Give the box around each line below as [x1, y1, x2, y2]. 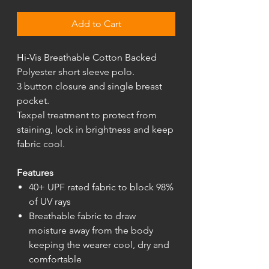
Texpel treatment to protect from [17, 109, 157, 121]
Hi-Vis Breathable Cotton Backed [17, 52, 157, 64]
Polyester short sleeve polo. [17, 66, 134, 78]
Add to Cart [71, 18, 121, 30]
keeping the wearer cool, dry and [29, 239, 169, 251]
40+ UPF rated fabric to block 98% [29, 181, 174, 193]
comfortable [29, 253, 82, 265]
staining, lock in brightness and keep [17, 124, 174, 136]
